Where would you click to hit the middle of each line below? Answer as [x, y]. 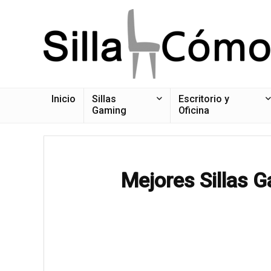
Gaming [109, 110]
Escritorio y [204, 99]
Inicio [64, 99]
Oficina [194, 110]
